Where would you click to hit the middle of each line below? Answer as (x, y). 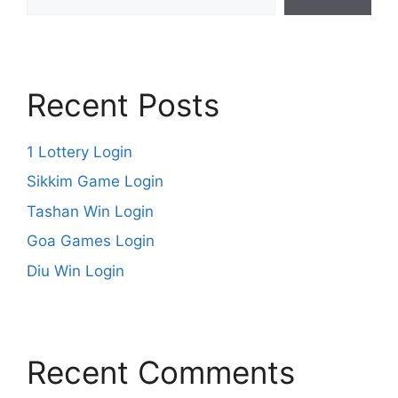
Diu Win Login (76, 271)
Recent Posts (123, 104)
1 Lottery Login (80, 151)
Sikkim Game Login (95, 182)
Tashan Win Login (90, 211)
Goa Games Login (91, 241)
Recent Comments (161, 372)
